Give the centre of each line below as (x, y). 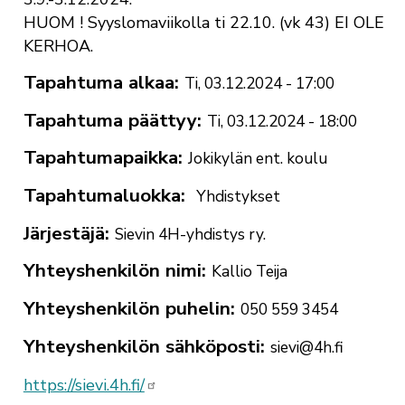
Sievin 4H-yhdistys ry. (191, 234)
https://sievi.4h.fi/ (84, 386)
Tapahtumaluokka (102, 196)
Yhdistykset (239, 197)
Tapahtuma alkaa (99, 83)
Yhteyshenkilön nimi (112, 271)
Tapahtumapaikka (100, 158)
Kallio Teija (250, 272)
